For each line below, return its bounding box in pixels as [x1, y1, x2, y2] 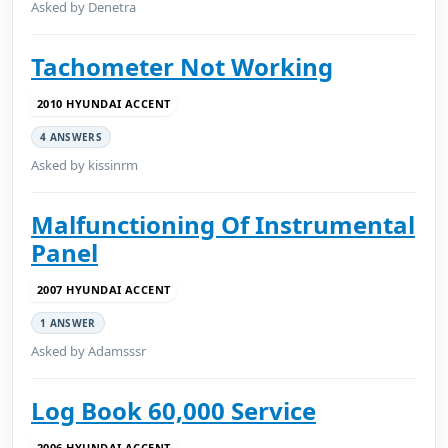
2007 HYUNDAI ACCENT [37, 281, 171, 297]
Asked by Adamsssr [31, 342, 146, 360]
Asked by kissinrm [31, 156, 138, 174]
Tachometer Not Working [31, 50, 333, 83]
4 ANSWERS [40, 130, 103, 144]
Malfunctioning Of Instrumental [31, 208, 415, 241]
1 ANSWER [40, 316, 96, 330]
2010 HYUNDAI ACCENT [37, 95, 171, 111]
